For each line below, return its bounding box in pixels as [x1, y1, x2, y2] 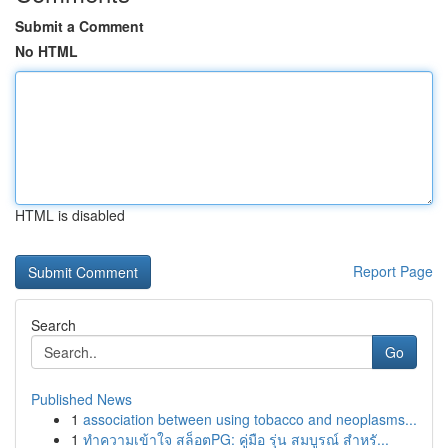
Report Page [353, 261, 433, 281]
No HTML [15, 41, 78, 61]
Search [31, 315, 76, 335]
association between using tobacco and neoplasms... [83, 409, 417, 429]
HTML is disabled [15, 205, 125, 225]
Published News [31, 389, 132, 409]
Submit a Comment [15, 16, 144, 36]
